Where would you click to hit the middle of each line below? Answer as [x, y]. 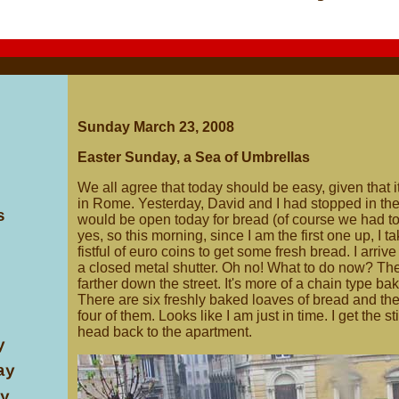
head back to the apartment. [165, 332]
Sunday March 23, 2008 [156, 127]
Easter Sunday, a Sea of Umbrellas [194, 157]
